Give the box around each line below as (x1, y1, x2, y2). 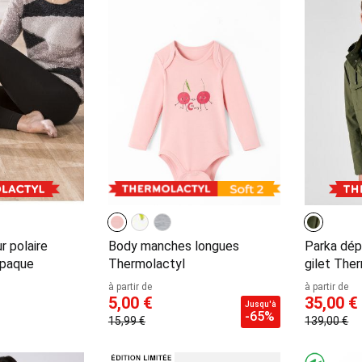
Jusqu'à (245, 300, 277, 309)
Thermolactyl (107, 256, 185, 272)
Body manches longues (107, 238, 239, 255)
